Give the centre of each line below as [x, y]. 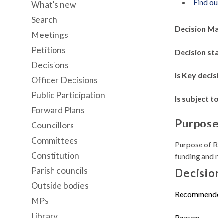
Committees [54, 140]
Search [44, 20]
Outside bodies [60, 186]
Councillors [53, 125]
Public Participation [68, 95]
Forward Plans [58, 110]
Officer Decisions [64, 80]
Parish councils [59, 171]
